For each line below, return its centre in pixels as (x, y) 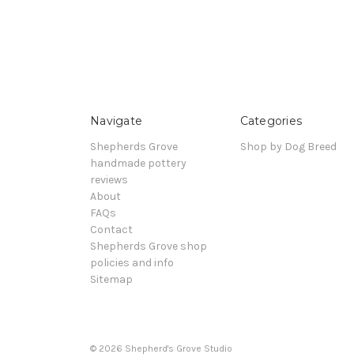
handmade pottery (138, 163)
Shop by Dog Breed (288, 146)
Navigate (116, 121)
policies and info (132, 262)
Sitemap (111, 279)
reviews (109, 179)
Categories (271, 121)
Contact (111, 229)
